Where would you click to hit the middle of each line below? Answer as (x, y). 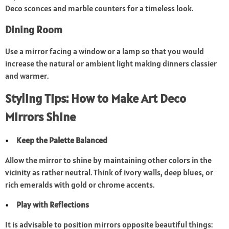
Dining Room (34, 30)
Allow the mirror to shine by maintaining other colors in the (108, 160)
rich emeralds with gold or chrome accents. (80, 185)
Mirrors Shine (40, 117)
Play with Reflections (53, 205)
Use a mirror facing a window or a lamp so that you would (105, 51)
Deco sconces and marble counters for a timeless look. (99, 8)
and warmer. (27, 76)
